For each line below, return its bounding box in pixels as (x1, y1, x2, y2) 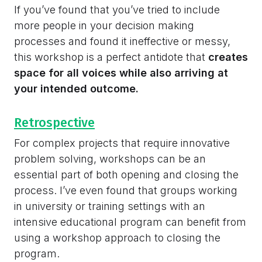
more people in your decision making (14, 19, 194, 32)
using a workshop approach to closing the (14, 232, 220, 244)
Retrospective (14, 115, 95, 131)
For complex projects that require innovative (14, 137, 230, 150)
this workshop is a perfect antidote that (14, 50, 208, 63)
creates (208, 50, 248, 63)
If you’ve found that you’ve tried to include (14, 3, 220, 16)
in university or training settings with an (14, 200, 205, 213)
